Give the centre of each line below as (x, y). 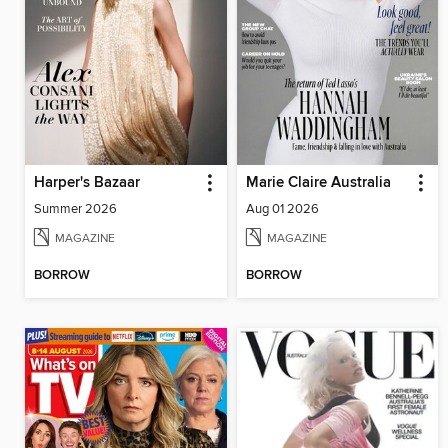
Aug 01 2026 (282, 209)
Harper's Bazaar (87, 183)
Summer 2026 (75, 209)
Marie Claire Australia (318, 183)
